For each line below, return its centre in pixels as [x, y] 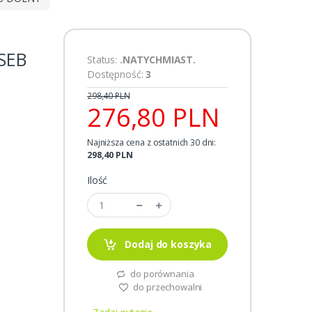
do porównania [161, 274]
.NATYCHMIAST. [157, 60]
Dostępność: [117, 75]
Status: [103, 60]
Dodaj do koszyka [167, 244]
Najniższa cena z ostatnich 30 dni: [152, 143]
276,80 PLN [154, 118]
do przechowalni [167, 287]
